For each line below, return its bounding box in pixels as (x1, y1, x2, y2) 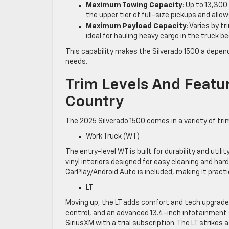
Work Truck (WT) (86, 132, 140, 140)
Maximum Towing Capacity (86, 1, 182, 9)
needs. (65, 58, 87, 65)
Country (65, 94, 124, 110)
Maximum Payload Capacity (86, 22, 187, 30)
